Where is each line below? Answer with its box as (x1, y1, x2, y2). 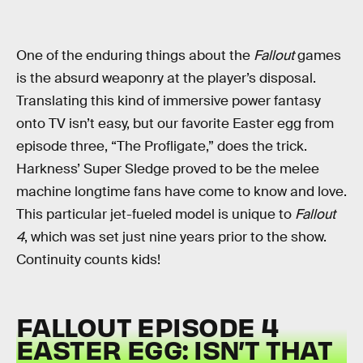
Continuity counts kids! (16, 251, 160, 269)
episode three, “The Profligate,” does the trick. (16, 138, 307, 156)
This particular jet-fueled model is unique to (16, 206, 295, 224)
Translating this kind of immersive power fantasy (16, 92, 321, 110)
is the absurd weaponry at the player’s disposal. (16, 70, 316, 88)
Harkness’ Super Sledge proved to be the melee (16, 160, 319, 178)
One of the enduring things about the (16, 47, 254, 65)
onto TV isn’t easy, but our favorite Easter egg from (16, 115, 334, 133)
